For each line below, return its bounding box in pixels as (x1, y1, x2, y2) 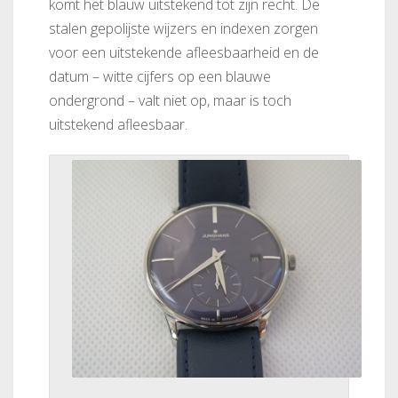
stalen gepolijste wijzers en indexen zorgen (49, 19, 318, 38)
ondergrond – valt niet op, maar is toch (49, 91, 291, 110)
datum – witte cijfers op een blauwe (49, 67, 271, 86)
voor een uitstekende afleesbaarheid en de (49, 43, 319, 62)
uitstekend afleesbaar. (49, 115, 187, 134)
